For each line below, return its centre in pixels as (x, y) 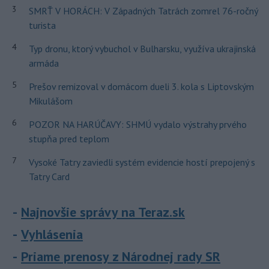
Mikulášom (50, 101)
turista (42, 25)
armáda (44, 63)
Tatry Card (49, 177)
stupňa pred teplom (69, 139)
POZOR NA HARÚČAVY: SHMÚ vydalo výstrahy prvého (138, 124)
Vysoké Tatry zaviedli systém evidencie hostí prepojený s (142, 162)
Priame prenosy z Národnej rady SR (121, 256)
